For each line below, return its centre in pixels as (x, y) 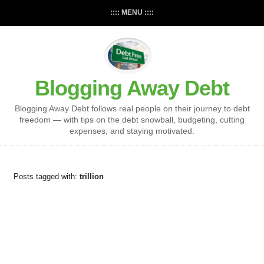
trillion (91, 177)
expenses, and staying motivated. (132, 131)
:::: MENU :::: (132, 12)
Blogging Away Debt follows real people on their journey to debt (132, 109)
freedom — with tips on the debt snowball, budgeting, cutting (132, 120)
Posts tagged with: (46, 177)
